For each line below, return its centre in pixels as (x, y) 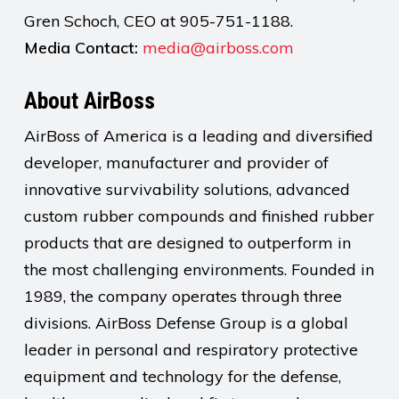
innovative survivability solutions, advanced (187, 189)
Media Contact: (81, 48)
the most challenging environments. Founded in (199, 269)
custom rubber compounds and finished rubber (199, 216)
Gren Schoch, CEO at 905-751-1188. (158, 21)
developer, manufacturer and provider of (176, 163)
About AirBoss (89, 101)
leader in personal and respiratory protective (191, 350)
